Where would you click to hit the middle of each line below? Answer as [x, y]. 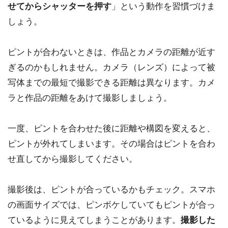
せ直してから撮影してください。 [73, 159]
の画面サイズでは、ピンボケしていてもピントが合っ [111, 204]
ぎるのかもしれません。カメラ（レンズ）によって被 [111, 67]
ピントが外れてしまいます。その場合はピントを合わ [111, 143]
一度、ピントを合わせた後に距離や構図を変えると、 [111, 128]
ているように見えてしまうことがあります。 [94, 220]
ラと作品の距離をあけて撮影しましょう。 [90, 97]
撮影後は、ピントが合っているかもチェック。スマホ [111, 189]
